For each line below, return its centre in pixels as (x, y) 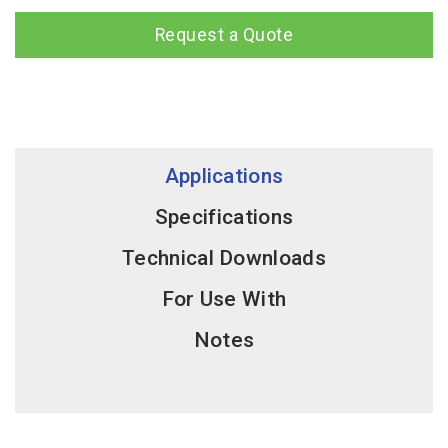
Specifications (224, 216)
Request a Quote (224, 34)
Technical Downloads (224, 257)
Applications (224, 175)
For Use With (224, 298)
